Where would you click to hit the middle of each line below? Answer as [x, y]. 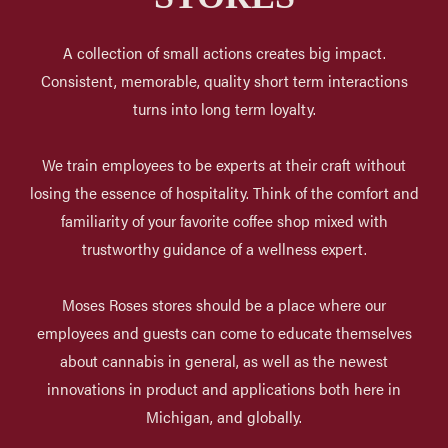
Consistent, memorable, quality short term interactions [224, 80]
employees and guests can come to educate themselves [224, 332]
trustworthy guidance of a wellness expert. [224, 248]
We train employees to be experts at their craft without [224, 164]
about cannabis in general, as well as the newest [224, 360]
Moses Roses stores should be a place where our [224, 304]
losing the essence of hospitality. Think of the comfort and [224, 192]
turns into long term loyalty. [224, 108]
